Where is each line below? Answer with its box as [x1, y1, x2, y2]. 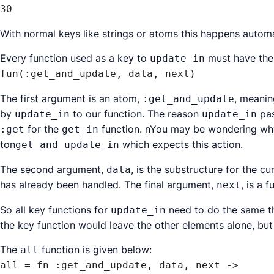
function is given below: [39, 243, 152, 256]
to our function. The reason [70, 108, 202, 120]
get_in [62, 124, 98, 135]
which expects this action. [119, 138, 243, 150]
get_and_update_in [15, 139, 119, 150]
